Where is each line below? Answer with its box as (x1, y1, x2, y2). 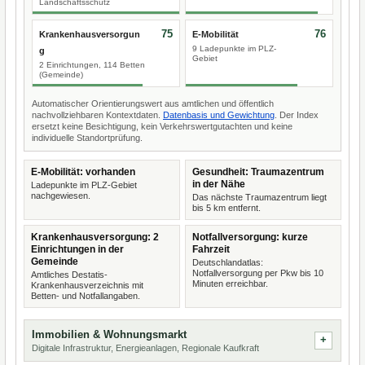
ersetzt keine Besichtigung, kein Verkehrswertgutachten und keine (32, 121, 292, 131)
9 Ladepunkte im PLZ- (192, 44, 276, 53)
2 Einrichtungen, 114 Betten (39, 60, 145, 69)
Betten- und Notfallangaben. (31, 291, 140, 301)
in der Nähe (192, 178, 245, 190)
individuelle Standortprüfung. (32, 133, 143, 143)
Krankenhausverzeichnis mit (31, 280, 143, 290)
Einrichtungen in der (31, 244, 124, 255)
